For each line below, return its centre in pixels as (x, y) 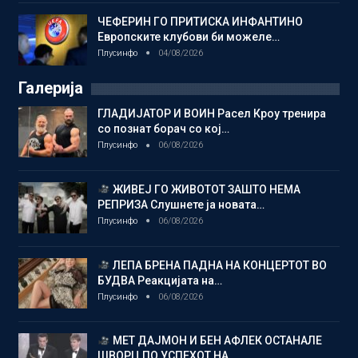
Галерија (51, 88)
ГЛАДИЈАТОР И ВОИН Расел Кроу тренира (212, 114)
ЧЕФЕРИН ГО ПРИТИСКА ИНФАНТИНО (200, 22)
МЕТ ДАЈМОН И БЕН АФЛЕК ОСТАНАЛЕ (216, 341)
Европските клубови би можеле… (189, 37)
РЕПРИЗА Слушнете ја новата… (181, 205)
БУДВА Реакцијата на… (160, 280)
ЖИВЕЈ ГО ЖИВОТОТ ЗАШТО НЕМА (205, 190)
